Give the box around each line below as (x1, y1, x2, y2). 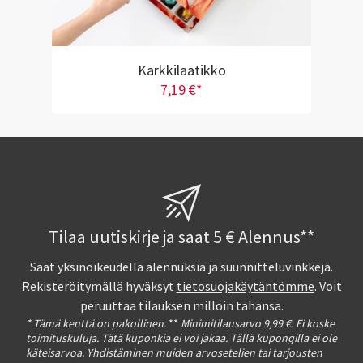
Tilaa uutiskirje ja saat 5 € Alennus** (49, 225, 314, 249)
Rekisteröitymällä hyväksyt (21, 278, 177, 295)
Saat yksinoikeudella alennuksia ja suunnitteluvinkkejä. (30, 258, 333, 275)
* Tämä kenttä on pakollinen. (26, 315, 166, 331)
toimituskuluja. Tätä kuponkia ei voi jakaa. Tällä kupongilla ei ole (26, 330, 337, 345)
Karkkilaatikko (137, 61, 226, 80)
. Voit (314, 278, 342, 295)
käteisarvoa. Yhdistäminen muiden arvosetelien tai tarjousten (26, 344, 322, 360)
